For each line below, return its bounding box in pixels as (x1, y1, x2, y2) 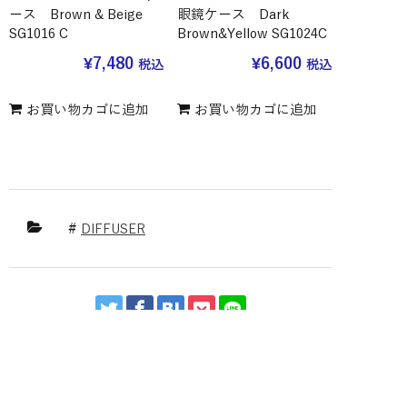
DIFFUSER (81, 222, 145, 236)
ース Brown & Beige (9, 7, 143, 23)
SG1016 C (9, 26, 68, 42)
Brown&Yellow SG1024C (176, 26, 327, 42)
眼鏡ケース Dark (176, 7, 289, 23)
